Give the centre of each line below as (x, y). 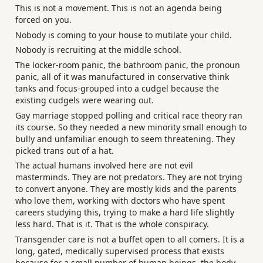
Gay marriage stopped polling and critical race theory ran (129, 115)
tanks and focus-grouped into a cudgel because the (117, 88)
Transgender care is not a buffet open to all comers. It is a (130, 239)
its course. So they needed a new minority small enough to (131, 127)
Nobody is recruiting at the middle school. (98, 50)
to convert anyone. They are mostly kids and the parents (126, 189)
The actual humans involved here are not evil (104, 166)
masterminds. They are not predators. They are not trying (129, 177)
